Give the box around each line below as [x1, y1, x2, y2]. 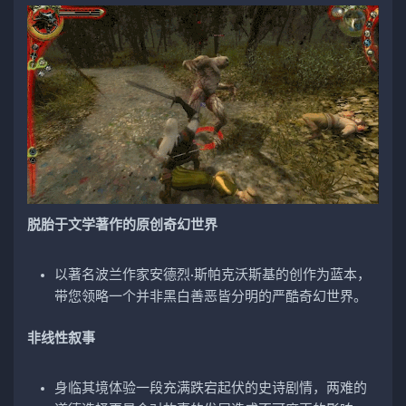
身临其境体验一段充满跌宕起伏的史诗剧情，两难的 [54, 381, 367, 395]
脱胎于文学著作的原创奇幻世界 [27, 217, 217, 232]
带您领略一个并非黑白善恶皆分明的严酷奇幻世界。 [54, 289, 367, 304]
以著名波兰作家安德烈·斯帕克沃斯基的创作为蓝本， [54, 267, 371, 282]
